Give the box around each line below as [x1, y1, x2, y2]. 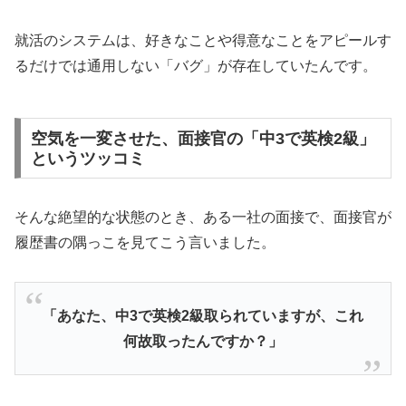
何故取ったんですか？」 [123, 333, 283, 349]
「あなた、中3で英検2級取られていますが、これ [43, 307, 363, 324]
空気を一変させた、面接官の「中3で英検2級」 [30, 129, 375, 148]
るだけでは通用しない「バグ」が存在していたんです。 [14, 57, 377, 73]
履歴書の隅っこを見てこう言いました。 [14, 235, 275, 251]
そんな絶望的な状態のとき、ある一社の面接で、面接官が [14, 209, 391, 226]
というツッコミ [30, 149, 145, 168]
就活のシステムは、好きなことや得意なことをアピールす [14, 32, 391, 48]
